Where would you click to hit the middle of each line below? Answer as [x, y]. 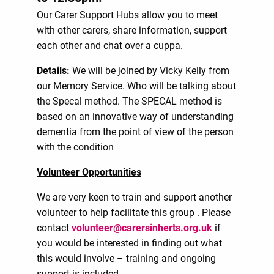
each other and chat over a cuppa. [110, 45]
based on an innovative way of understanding [135, 116]
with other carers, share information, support [132, 30]
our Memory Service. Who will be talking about [136, 86]
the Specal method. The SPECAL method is [129, 101]
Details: [53, 70]
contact [54, 228]
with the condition [75, 147]
